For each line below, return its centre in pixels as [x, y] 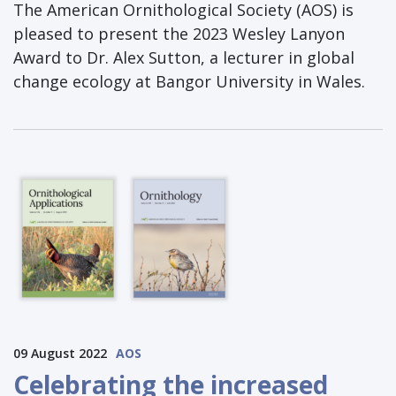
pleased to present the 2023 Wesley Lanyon [179, 33]
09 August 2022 [60, 353]
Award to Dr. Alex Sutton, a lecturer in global [184, 57]
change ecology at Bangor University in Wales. [189, 81]
